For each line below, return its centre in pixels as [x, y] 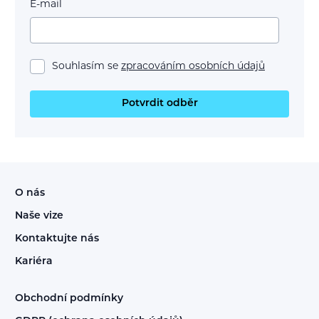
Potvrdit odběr [159, 103]
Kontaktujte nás [57, 239]
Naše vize [39, 216]
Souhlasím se [87, 67]
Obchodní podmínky [69, 299]
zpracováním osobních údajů [193, 67]
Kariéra [34, 261]
